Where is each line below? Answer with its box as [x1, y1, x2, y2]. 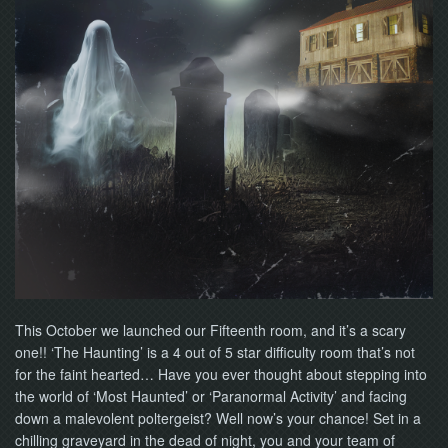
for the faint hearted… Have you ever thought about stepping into [15, 364, 427, 384]
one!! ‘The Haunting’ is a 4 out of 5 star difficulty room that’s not [15, 342, 415, 362]
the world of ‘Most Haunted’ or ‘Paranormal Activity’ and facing [15, 386, 407, 406]
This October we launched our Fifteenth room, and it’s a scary [15, 320, 406, 340]
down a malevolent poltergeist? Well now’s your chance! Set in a [15, 408, 421, 428]
